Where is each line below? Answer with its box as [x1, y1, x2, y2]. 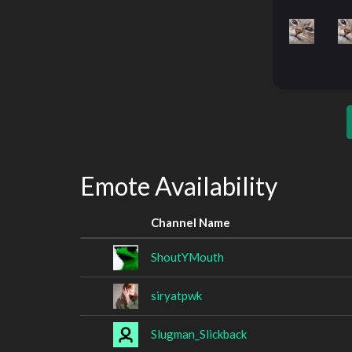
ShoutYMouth [151, 249, 224, 264]
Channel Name [151, 214, 230, 229]
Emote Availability [80, 170, 277, 201]
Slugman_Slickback [151, 326, 247, 341]
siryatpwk [151, 288, 202, 302]
